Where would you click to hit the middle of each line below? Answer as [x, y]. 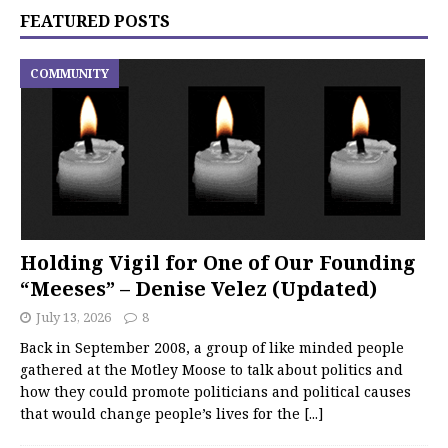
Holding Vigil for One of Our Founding [218, 262]
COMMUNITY [69, 73]
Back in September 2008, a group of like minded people [212, 347]
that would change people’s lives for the [162, 413]
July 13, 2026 [73, 316]
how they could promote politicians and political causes [215, 391]
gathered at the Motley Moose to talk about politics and [211, 369]
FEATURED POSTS [95, 20]
